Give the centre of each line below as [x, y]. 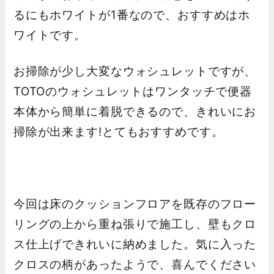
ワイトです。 [50, 35]
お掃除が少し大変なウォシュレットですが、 [135, 71]
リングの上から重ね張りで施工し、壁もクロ [135, 224]
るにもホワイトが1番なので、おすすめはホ [132, 15]
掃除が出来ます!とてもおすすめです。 [118, 131]
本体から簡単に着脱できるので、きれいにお [135, 111]
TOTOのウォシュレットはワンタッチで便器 [133, 91]
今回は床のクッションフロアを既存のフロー [135, 204]
